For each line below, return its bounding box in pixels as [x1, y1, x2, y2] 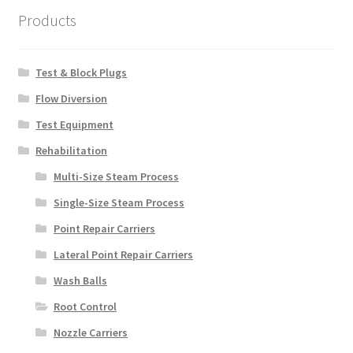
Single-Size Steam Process [53, 195, 184, 210]
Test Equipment [35, 117, 114, 132]
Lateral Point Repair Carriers [53, 247, 193, 262]
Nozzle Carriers [53, 325, 128, 340]
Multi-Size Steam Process [53, 169, 179, 184]
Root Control [53, 299, 117, 314]
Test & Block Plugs [35, 65, 128, 80]
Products [17, 9, 76, 30]
